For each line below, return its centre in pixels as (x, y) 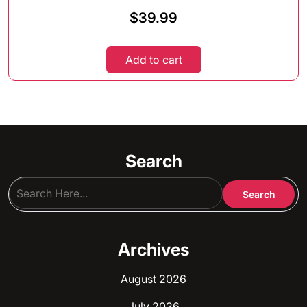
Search (153, 161)
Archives (153, 249)
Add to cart (153, 59)
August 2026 (153, 279)
